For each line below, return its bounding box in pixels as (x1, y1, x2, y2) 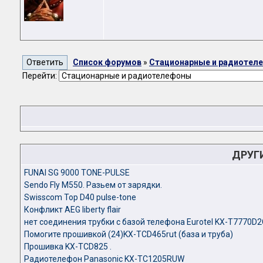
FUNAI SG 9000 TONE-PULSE (24, 168, 130, 177)
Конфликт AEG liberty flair (24, 205, 121, 214)
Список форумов (73, 58, 141, 67)
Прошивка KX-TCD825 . (24, 242, 112, 251)
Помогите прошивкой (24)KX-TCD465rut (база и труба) (24, 230, 233, 239)
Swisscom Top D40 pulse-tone (24, 193, 136, 202)
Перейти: (22, 71, 59, 80)
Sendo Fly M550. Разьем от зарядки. (24, 180, 162, 190)
